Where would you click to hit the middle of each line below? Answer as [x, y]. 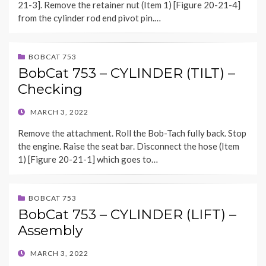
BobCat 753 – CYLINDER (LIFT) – [127, 215]
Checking [50, 89]
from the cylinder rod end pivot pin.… [89, 18]
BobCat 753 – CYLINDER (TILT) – [126, 73]
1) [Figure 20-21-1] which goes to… [88, 159]
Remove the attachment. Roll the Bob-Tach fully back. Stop [132, 133]
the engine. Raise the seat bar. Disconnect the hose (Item [129, 146]
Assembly [50, 231]
